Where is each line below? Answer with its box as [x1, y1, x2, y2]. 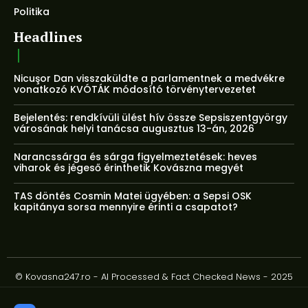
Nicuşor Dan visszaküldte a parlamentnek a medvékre [14, 71, 285, 86]
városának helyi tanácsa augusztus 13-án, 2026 [14, 122, 254, 136]
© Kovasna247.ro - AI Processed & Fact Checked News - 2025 [15, 270, 293, 284]
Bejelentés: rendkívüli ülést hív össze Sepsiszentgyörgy [14, 111, 287, 125]
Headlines [14, 27, 82, 47]
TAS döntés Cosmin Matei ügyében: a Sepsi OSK [14, 189, 252, 203]
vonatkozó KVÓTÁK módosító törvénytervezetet [14, 82, 256, 97]
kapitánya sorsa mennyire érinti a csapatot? [14, 200, 238, 214]
